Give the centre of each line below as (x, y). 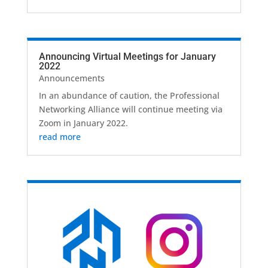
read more (60, 137)
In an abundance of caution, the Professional (129, 96)
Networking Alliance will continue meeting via (130, 109)
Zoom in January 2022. (83, 123)
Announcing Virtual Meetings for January (127, 57)
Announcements (71, 78)
